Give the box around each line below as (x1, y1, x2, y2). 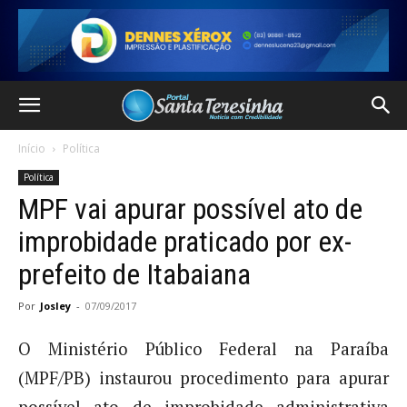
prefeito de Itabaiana (18, 257, 251, 292)
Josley (40, 299, 71, 313)
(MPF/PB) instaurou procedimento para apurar (18, 367, 389, 389)
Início (18, 141, 45, 156)
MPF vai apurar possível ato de (18, 192, 362, 226)
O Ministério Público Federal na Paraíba (18, 338, 389, 360)
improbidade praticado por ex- (18, 224, 352, 259)
